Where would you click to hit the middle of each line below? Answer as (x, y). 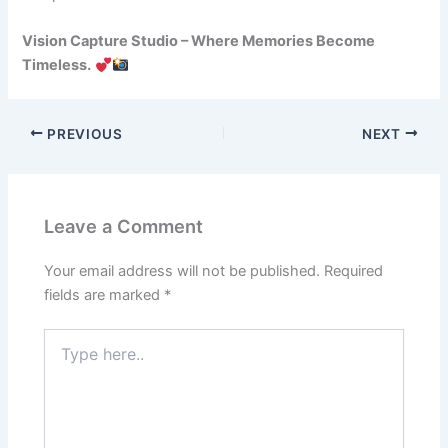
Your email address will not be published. (182, 271)
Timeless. (57, 65)
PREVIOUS (83, 133)
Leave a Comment (124, 225)
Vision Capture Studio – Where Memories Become (199, 41)
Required (354, 271)
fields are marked (104, 295)
